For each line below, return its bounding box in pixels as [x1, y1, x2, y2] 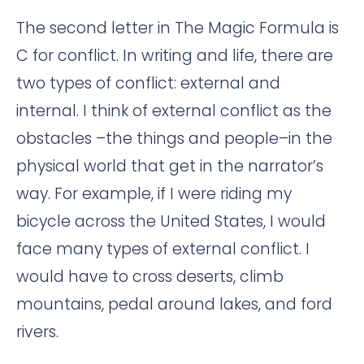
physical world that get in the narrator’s [16, 154, 323, 177]
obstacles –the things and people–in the [16, 127, 332, 149]
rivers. [16, 320, 58, 343]
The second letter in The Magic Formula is [16, 16, 339, 39]
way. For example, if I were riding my [16, 182, 292, 205]
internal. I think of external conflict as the [16, 99, 331, 122]
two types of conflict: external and [16, 71, 280, 94]
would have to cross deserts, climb [16, 265, 284, 288]
